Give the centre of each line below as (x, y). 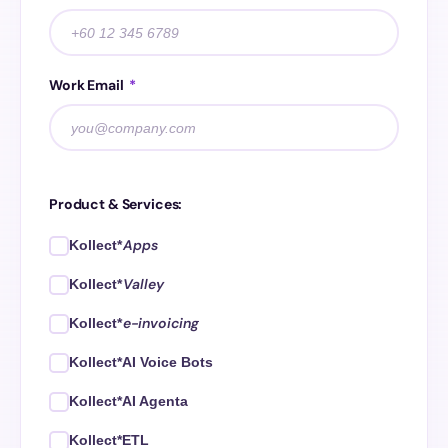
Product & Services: (116, 204)
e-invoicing (161, 323)
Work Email (88, 85)
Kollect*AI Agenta (128, 401)
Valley (143, 284)
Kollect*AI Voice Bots (141, 362)
